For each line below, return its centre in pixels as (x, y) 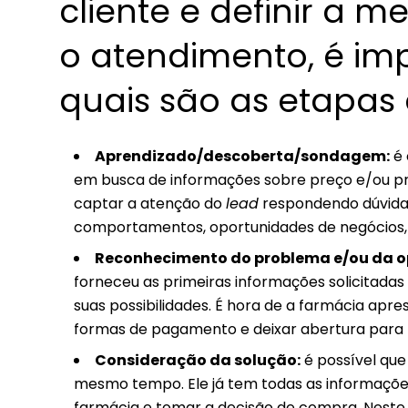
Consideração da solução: (198, 360)
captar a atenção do (150, 203)
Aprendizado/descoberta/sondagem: (242, 156)
